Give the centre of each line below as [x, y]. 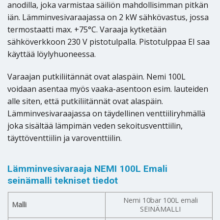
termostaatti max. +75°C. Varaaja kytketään [87, 29]
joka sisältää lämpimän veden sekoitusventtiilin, [95, 125]
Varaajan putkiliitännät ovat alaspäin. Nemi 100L [96, 76]
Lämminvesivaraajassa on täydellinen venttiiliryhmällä [106, 113]
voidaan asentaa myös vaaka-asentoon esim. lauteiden [108, 89]
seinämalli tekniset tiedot [63, 180]
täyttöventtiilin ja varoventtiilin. [65, 138]
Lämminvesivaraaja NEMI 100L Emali [87, 168]
